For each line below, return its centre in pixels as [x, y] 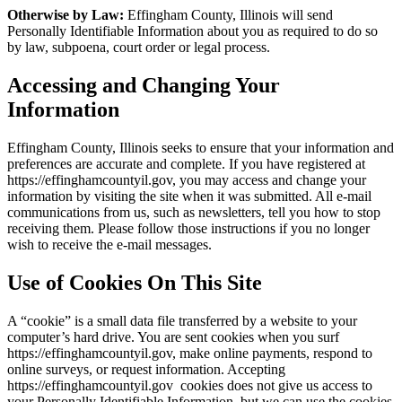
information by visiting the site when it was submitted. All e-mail [189, 196]
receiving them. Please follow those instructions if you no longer [188, 228]
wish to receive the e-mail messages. [109, 244]
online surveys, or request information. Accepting [146, 369]
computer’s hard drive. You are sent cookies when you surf [173, 336]
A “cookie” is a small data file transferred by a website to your [182, 320]
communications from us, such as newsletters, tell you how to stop [194, 212]
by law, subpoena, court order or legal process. [139, 48]
